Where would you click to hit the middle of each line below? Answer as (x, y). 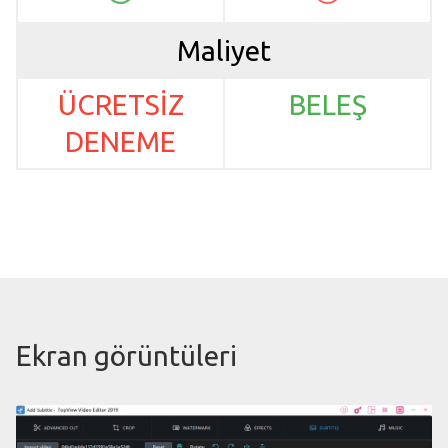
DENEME (120, 142)
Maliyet (224, 50)
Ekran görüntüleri (126, 356)
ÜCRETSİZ (120, 105)
